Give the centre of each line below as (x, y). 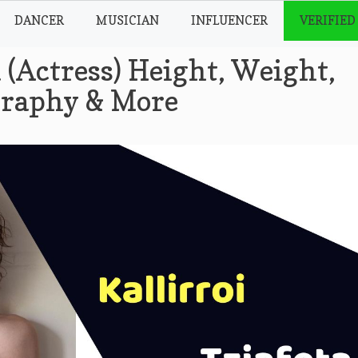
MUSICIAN (128, 20)
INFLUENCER (230, 20)
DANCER (40, 20)
